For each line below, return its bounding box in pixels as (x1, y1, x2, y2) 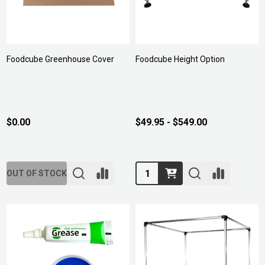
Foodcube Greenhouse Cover (7, 54, 114, 64)
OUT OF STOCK (7, 169, 67, 178)
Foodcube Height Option (135, 54, 225, 64)
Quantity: (137, 164, 172, 175)
